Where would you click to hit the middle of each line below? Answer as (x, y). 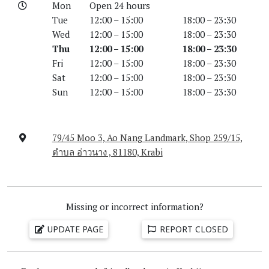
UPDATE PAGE (74, 229)
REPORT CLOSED (192, 229)
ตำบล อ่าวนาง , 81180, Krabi (107, 152)
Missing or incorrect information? (134, 206)
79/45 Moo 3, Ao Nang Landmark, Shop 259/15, (147, 137)
